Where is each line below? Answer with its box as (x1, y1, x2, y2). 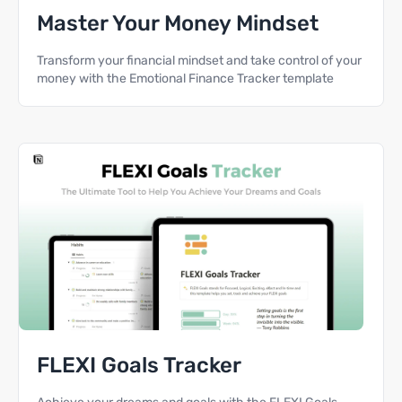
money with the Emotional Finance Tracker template (37, 71, 334, 86)
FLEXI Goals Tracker (37, 353, 241, 378)
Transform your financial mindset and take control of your (37, 53, 362, 68)
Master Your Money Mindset (37, 11, 319, 36)
